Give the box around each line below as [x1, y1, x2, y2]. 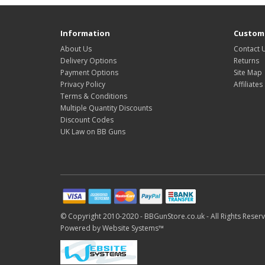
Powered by [60, 223, 102, 233]
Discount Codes [60, 115, 114, 125]
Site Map [233, 67, 262, 77]
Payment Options [60, 67, 118, 77]
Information [60, 28, 110, 38]
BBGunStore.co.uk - [144, 211, 211, 221]
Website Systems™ [102, 223, 164, 233]
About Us [60, 44, 92, 54]
